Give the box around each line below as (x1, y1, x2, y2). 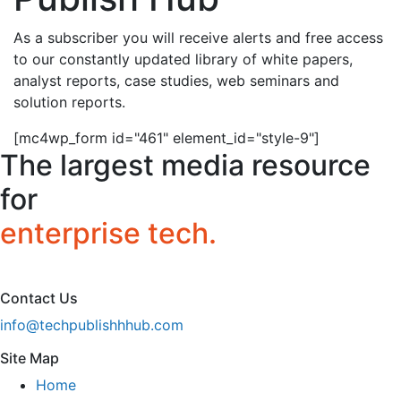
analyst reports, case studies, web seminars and (13, 71, 339, 90)
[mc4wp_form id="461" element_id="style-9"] (13, 128, 320, 147)
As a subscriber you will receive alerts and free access (13, 28, 383, 47)
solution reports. (13, 92, 125, 111)
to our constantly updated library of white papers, (13, 49, 353, 68)
